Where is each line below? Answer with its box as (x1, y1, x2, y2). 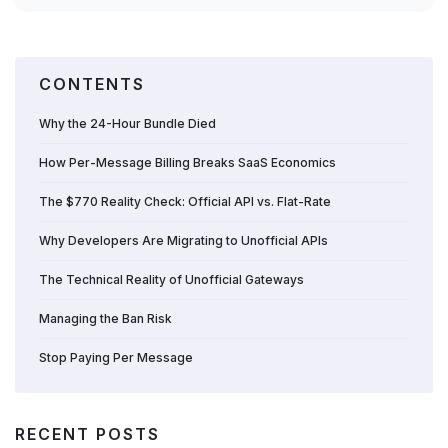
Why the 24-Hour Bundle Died (39, 116, 216, 132)
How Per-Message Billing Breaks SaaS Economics (39, 155, 336, 171)
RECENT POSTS (15, 424, 160, 445)
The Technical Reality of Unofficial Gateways (39, 272, 304, 288)
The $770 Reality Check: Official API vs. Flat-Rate (39, 194, 331, 210)
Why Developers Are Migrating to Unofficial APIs (39, 233, 328, 249)
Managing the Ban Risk (39, 311, 172, 327)
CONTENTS (39, 74, 145, 95)
